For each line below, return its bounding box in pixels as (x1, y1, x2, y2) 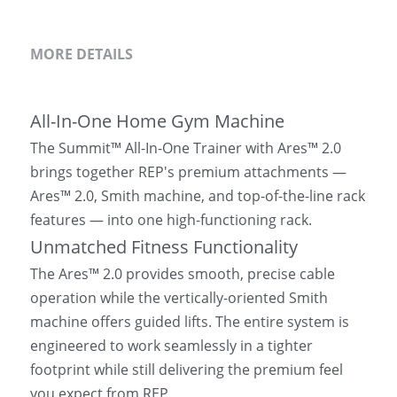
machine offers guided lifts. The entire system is (30, 312, 349, 331)
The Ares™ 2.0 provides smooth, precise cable (30, 264, 335, 284)
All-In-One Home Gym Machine (30, 109, 284, 133)
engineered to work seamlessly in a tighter (30, 336, 313, 355)
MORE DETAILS (30, 44, 133, 64)
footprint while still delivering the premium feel (30, 360, 343, 379)
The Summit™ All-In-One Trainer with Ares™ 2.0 (30, 138, 341, 158)
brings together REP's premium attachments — (30, 162, 346, 182)
